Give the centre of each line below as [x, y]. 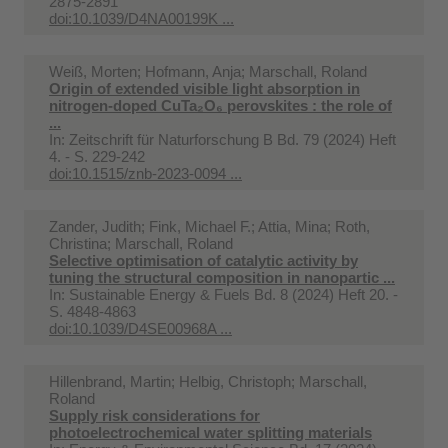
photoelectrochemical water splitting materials [210, 432]
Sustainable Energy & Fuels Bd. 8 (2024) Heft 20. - [233, 294]
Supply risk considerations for [154, 415]
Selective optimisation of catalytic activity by [203, 260]
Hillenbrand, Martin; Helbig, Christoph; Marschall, [208, 381]
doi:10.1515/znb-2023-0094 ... [145, 173]
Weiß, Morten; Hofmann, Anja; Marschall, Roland [208, 71]
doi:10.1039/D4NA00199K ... [141, 18]
